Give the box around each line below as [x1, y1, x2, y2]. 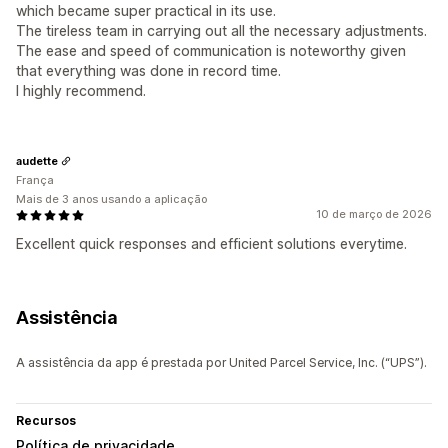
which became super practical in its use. [16, 2, 276, 20]
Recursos [16, 413, 76, 429]
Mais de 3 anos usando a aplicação [16, 192, 207, 207]
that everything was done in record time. [16, 62, 281, 80]
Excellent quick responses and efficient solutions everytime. [16, 235, 407, 253]
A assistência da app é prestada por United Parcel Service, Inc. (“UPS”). [16, 355, 427, 371]
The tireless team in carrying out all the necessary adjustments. [16, 22, 427, 40]
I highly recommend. [16, 82, 146, 100]
